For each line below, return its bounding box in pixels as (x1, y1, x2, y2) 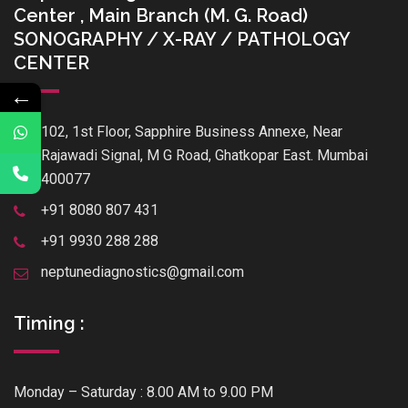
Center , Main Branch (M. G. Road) (14, 5, 308, 27)
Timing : (14, 312, 85, 335)
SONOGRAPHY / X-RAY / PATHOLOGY (14, 28, 350, 51)
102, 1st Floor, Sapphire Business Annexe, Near (41, 123, 342, 141)
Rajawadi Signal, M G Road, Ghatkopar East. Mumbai (41, 147, 368, 165)
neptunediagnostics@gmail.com (41, 263, 244, 281)
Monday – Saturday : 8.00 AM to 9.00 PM (14, 383, 273, 402)
